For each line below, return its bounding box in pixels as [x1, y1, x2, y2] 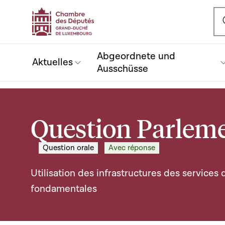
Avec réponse [108, 143, 155, 153]
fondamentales [31, 182, 97, 195]
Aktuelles [32, 56, 73, 69]
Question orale [43, 143, 94, 153]
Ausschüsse [97, 62, 148, 75]
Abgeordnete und [97, 49, 175, 63]
